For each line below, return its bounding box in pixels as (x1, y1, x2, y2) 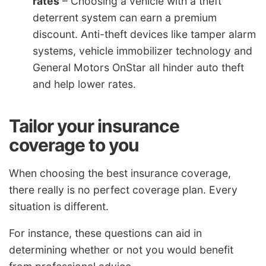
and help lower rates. (33, 78, 136, 91)
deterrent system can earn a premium (33, 11, 217, 24)
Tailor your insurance (9, 115, 179, 137)
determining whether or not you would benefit (9, 243, 233, 256)
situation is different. (9, 199, 109, 213)
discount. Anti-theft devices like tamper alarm (33, 28, 256, 41)
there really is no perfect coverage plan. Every (9, 183, 237, 196)
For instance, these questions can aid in (9, 227, 202, 240)
